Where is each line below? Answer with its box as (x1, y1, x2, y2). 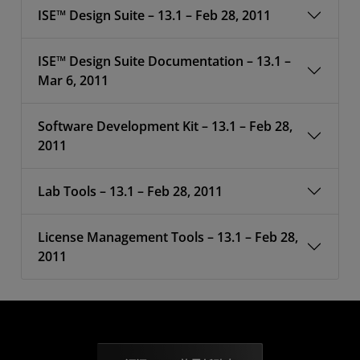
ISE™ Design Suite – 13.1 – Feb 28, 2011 (38, 6, 271, 24)
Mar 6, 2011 (38, 72, 108, 89)
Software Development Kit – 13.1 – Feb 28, (38, 117, 292, 135)
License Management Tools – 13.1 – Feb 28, (38, 228, 298, 246)
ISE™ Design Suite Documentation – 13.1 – (38, 52, 291, 70)
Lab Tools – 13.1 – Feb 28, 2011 (38, 182, 223, 200)
